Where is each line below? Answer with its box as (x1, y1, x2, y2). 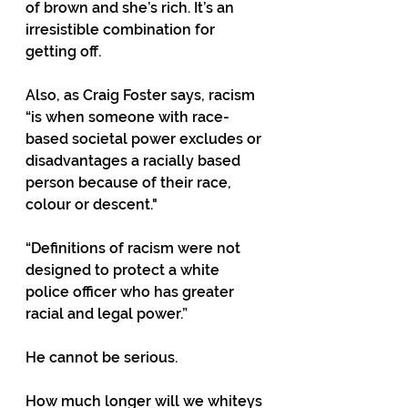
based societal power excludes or (25, 130, 265, 148)
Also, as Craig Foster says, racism (25, 87, 259, 104)
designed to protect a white (25, 261, 223, 279)
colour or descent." (25, 196, 158, 213)
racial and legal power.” (25, 305, 188, 322)
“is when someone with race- (25, 108, 229, 126)
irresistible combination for (25, 21, 219, 38)
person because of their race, (25, 174, 235, 191)
